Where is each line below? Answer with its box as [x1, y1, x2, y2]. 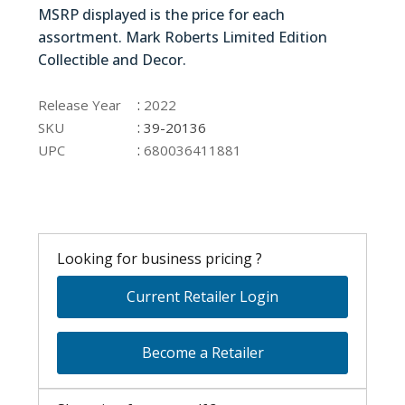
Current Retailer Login [127, 287, 278, 307]
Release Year [38, 96, 122, 115]
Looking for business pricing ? [57, 249, 263, 269]
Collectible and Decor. [38, 50, 191, 71]
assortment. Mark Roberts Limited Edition [38, 27, 328, 48]
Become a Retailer [141, 343, 264, 363]
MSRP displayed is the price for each [38, 5, 286, 25]
